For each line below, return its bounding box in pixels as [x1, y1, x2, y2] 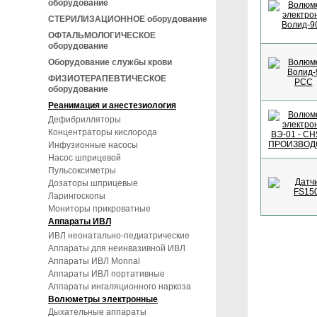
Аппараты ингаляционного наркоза [48, 282, 191, 292]
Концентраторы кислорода [48, 127, 157, 137]
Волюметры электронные [48, 294, 158, 304]
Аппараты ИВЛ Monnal [48, 256, 140, 266]
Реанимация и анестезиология [48, 100, 176, 110]
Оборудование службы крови [48, 57, 172, 67]
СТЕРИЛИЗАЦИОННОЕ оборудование [48, 14, 207, 24]
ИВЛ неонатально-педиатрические [48, 231, 190, 241]
